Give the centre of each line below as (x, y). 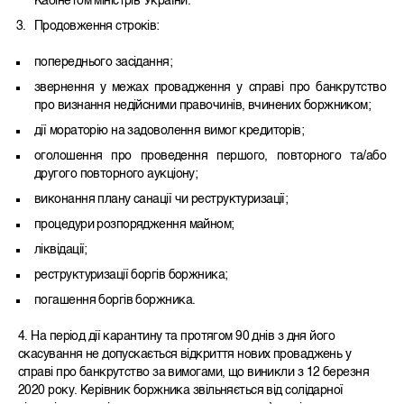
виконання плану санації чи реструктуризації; (161, 200)
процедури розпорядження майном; (134, 225)
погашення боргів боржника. (115, 301)
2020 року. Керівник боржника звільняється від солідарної (181, 391)
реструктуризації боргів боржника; (131, 275)
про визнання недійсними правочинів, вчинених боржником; (203, 106)
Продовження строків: (97, 27)
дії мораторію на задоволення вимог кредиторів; (170, 131)
